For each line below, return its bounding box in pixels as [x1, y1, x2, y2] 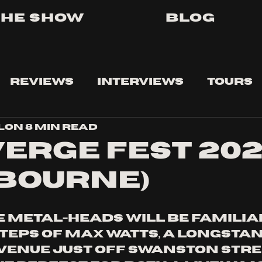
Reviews [10, 77, 74, 87]
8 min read [25, 122, 98, 132]
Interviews [97, 77, 184, 87]
